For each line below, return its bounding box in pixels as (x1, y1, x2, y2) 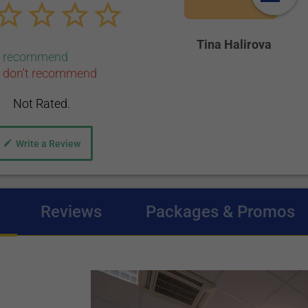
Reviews (40, 202, 102, 221)
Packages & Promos (145, 202, 295, 221)
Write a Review (16, 138, 81, 149)
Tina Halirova (197, 37, 272, 52)
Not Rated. (13, 96, 71, 111)
